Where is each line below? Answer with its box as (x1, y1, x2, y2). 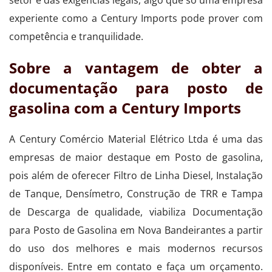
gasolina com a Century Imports (9, 97, 241, 118)
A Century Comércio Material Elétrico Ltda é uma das (9, 132, 263, 146)
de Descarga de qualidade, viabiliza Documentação (9, 205, 263, 219)
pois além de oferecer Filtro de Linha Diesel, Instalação (9, 168, 263, 182)
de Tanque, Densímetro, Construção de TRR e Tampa (9, 186, 263, 200)
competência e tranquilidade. (9, 29, 143, 43)
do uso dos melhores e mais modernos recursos (9, 241, 263, 255)
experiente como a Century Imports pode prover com (9, 11, 263, 25)
